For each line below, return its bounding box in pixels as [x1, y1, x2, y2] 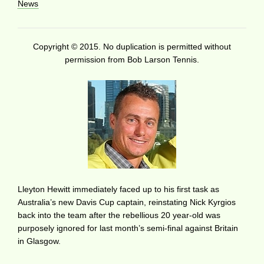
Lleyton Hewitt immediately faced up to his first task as [18, 184, 219, 194]
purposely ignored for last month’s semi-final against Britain [18, 223, 238, 233]
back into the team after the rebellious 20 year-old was [18, 210, 220, 220]
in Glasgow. [18, 236, 61, 246]
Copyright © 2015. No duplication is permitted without [33, 41, 231, 51]
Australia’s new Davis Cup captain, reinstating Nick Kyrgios [18, 197, 236, 207]
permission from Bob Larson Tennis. [65, 54, 199, 64]
